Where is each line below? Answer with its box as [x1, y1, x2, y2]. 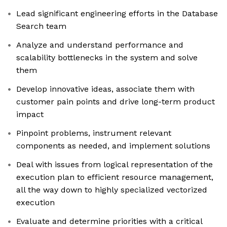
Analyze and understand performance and [16, 40, 183, 50]
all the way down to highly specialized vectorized [16, 185, 207, 195]
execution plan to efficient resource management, [16, 172, 213, 182]
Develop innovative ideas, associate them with [16, 84, 195, 94]
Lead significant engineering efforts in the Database [16, 9, 218, 19]
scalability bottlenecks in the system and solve [16, 53, 198, 63]
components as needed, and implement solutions [16, 141, 210, 151]
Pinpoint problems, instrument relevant [16, 128, 171, 138]
